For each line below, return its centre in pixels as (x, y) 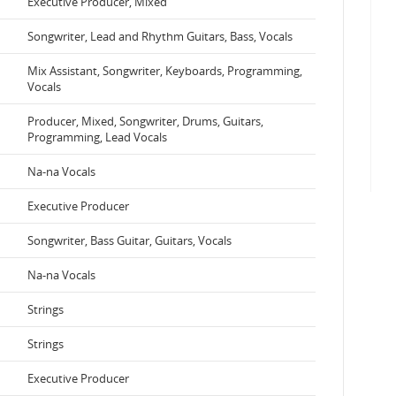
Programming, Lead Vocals (97, 137)
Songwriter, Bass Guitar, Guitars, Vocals (129, 240)
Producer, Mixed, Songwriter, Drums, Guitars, (145, 121)
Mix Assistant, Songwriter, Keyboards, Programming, (165, 70)
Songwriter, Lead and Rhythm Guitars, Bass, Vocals (160, 36)
